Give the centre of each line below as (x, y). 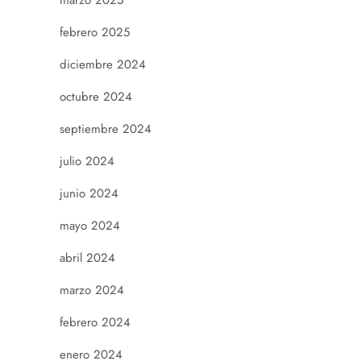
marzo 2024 (92, 290)
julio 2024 (87, 162)
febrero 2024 (95, 323)
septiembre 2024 (106, 129)
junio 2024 (89, 194)
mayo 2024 (90, 226)
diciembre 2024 (103, 65)
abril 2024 (87, 258)
